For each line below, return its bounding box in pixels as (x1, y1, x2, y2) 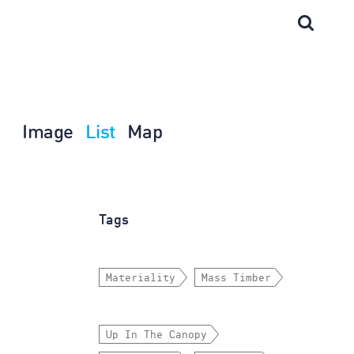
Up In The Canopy (105, 330, 207, 341)
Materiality (105, 273, 175, 284)
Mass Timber (201, 273, 271, 284)
